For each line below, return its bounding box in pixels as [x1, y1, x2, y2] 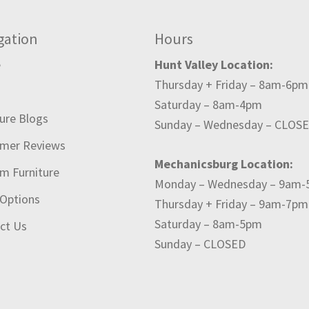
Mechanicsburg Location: [154, 156, 293, 172]
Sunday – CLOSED [154, 236, 246, 252]
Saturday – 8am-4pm [154, 97, 262, 113]
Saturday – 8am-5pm [154, 216, 262, 232]
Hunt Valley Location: [154, 57, 273, 73]
